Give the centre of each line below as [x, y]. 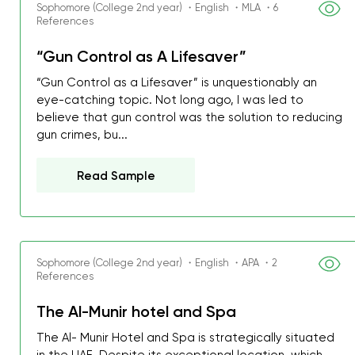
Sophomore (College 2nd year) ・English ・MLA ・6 [158, 8]
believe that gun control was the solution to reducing [190, 117]
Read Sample [116, 176]
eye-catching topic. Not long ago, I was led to [170, 100]
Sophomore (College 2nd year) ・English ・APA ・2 [157, 263]
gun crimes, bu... [82, 135]
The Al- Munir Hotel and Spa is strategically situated [186, 338]
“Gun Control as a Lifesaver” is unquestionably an [177, 82]
